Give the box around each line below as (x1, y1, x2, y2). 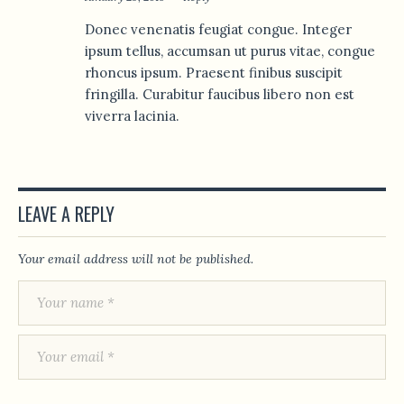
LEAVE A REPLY (18, 199, 115, 227)
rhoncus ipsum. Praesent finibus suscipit (85, 63, 343, 81)
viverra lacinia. (85, 106, 179, 124)
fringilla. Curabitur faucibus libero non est (85, 85, 354, 103)
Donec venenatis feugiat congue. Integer (85, 20, 352, 38)
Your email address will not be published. (18, 250, 253, 267)
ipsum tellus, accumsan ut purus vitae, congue (85, 41, 375, 60)
